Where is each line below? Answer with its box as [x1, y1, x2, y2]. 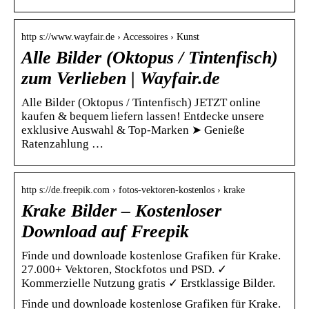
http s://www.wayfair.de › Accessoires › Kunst [21, 31, 199, 42]
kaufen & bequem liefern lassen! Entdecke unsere [21, 109, 264, 123]
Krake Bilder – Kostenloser [21, 200, 221, 221]
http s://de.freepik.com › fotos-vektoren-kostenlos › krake [21, 184, 245, 195]
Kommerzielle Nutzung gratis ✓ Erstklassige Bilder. [21, 276, 275, 290]
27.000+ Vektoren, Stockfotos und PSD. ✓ [21, 262, 227, 276]
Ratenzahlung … [21, 137, 103, 150]
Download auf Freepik [21, 221, 189, 241]
